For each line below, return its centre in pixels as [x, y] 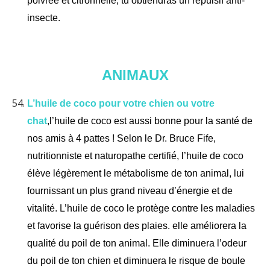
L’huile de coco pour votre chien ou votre [121, 103]
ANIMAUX [135, 75]
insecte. [44, 17]
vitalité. [43, 208]
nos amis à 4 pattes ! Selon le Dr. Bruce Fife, [121, 138]
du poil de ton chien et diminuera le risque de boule [136, 260]
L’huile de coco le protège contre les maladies [157, 208]
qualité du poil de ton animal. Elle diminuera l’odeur [137, 243]
